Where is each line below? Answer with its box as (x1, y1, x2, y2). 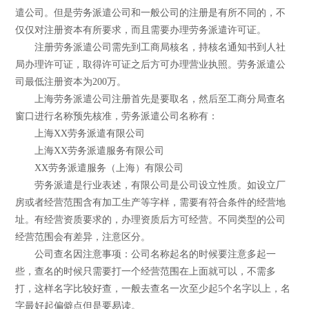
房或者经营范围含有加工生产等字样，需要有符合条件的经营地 (15, 197, 286, 208)
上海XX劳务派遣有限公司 (15, 128, 146, 139)
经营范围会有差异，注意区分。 (15, 231, 151, 242)
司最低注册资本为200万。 (15, 76, 127, 87)
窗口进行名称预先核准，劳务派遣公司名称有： (15, 110, 219, 121)
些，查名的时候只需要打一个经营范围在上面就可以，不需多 (15, 266, 277, 277)
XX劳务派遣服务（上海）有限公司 (15, 162, 184, 173)
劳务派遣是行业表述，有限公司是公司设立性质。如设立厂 (15, 179, 286, 190)
